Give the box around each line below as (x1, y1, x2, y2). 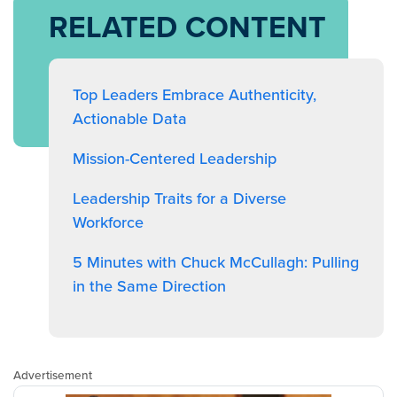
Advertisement (13, 366, 92, 384)
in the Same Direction (73, 275, 226, 297)
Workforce (73, 211, 144, 233)
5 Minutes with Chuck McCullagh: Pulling (73, 251, 359, 273)
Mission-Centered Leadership (73, 147, 276, 169)
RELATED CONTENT (49, 5, 326, 48)
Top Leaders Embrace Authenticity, (73, 83, 316, 105)
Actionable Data (73, 107, 187, 129)
